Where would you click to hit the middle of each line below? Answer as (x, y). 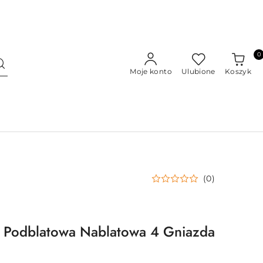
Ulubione (198, 71)
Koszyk (238, 71)
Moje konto (151, 71)
